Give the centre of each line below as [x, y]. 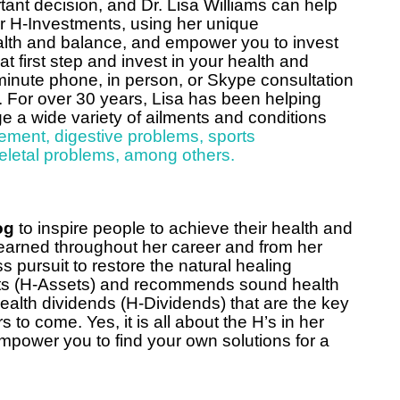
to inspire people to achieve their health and [186, 228]
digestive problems [127, 136]
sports [232, 136]
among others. [179, 155]
